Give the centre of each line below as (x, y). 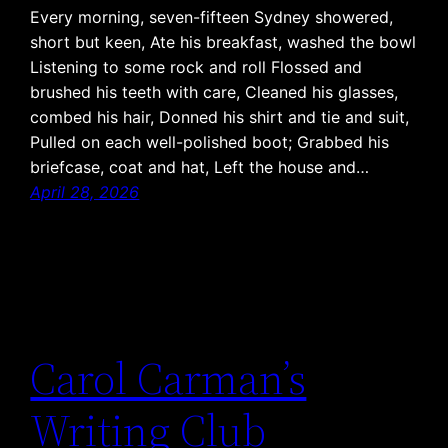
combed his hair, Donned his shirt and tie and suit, (220, 116)
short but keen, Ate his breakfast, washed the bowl (223, 41)
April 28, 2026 (85, 191)
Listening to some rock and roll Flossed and (196, 66)
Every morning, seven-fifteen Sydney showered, (212, 16)
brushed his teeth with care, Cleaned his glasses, (214, 91)
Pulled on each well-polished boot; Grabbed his (210, 141)
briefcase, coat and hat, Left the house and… (200, 166)
